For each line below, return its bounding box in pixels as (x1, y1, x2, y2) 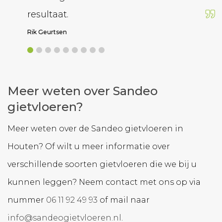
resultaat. (27, 9, 68, 20)
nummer (7, 195, 46, 205)
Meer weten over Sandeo (7, 84, 158, 99)
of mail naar (98, 195, 150, 205)
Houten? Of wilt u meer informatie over (7, 142, 170, 152)
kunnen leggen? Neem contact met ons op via (7, 177, 201, 187)
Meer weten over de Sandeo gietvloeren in (7, 124, 183, 134)
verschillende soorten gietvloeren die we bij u (7, 160, 197, 169)
